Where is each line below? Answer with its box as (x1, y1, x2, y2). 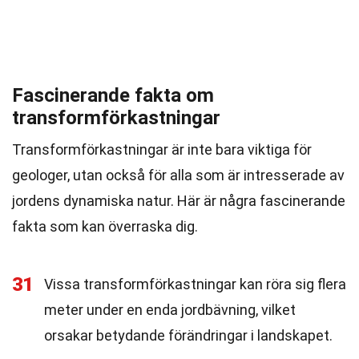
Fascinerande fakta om (12, 84, 214, 107)
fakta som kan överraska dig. (12, 218, 198, 235)
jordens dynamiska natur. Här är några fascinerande (12, 192, 345, 209)
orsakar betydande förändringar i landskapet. (44, 327, 333, 344)
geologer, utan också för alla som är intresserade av (12, 167, 345, 184)
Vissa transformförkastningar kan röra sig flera (44, 276, 346, 292)
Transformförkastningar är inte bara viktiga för (12, 141, 312, 158)
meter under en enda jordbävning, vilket (44, 301, 296, 318)
